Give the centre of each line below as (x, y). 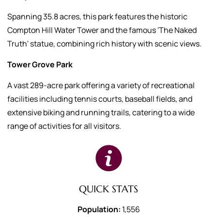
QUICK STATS (108, 189)
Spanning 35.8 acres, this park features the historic (97, 16)
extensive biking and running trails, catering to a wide (101, 112)
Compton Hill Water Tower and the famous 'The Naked (102, 30)
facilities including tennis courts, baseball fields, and (100, 99)
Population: (99, 209)
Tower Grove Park (40, 64)
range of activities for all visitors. (64, 126)
